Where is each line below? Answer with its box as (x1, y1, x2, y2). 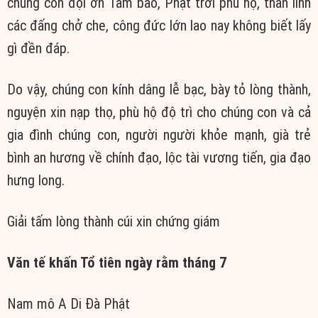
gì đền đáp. (7, 39, 70, 57)
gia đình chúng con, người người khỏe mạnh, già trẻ (7, 126, 311, 143)
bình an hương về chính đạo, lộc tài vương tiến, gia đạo (7, 148, 311, 166)
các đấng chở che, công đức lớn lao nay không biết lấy (7, 16, 311, 34)
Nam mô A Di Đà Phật (7, 295, 130, 312)
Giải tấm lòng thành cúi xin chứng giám (7, 212, 220, 230)
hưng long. (7, 171, 65, 189)
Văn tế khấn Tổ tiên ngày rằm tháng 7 (7, 253, 226, 271)
